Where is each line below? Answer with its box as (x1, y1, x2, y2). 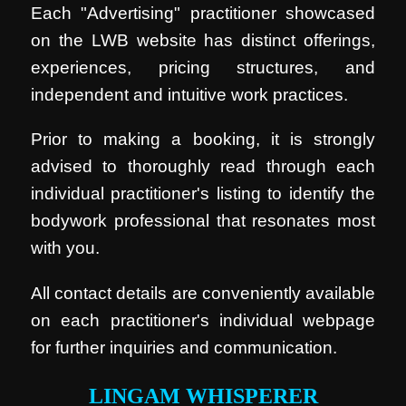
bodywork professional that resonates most (31, 211, 375, 231)
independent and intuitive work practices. (31, 84, 349, 104)
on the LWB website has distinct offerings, (31, 30, 375, 50)
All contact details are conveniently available (31, 283, 375, 303)
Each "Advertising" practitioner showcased (31, 3, 375, 23)
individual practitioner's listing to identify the (31, 184, 375, 204)
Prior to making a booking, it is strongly (31, 130, 375, 150)
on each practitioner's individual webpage (31, 310, 375, 330)
